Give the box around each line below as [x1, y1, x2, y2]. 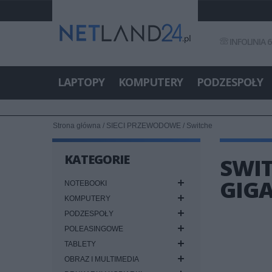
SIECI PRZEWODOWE [106, 121, 181, 130]
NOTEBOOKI [64, 179, 107, 188]
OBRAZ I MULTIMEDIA [64, 255, 139, 263]
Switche [186, 121, 212, 130]
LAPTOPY [58, 75, 104, 89]
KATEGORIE [64, 151, 129, 168]
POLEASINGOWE [64, 225, 123, 233]
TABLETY [64, 240, 96, 248]
